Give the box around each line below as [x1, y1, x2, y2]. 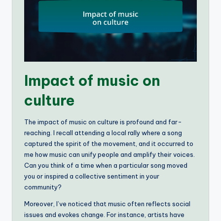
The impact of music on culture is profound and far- [24, 117, 182, 126]
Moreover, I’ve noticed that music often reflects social [24, 199, 190, 208]
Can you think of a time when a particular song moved [24, 161, 187, 169]
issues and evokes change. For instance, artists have [24, 210, 184, 219]
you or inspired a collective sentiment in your [24, 172, 159, 180]
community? [24, 183, 62, 191]
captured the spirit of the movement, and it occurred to [24, 139, 193, 147]
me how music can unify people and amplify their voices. [24, 150, 195, 158]
